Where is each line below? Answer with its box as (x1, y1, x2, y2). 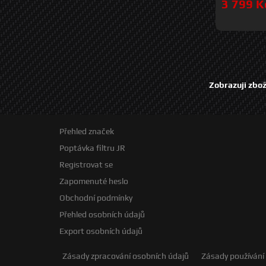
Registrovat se (59, 159, 113, 169)
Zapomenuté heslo (59, 176, 128, 186)
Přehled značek (59, 126, 114, 136)
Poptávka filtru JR (59, 142, 125, 153)
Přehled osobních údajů (59, 209, 145, 219)
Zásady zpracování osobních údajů (62, 251, 189, 261)
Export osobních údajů (59, 226, 142, 236)
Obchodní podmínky (59, 192, 132, 202)
